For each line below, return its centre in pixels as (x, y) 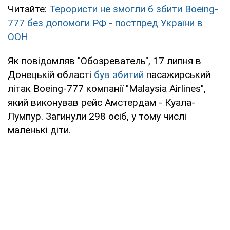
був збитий (120, 74)
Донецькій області (51, 74)
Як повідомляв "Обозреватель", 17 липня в (104, 61)
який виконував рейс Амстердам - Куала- (101, 102)
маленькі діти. (39, 130)
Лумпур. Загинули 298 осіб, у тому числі (97, 116)
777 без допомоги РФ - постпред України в (105, 23)
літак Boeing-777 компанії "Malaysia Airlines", (107, 88)
